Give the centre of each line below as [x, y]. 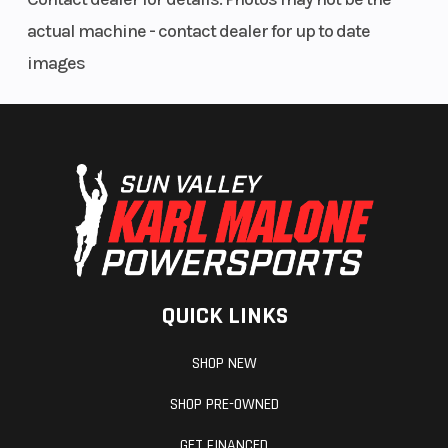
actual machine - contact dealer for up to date [198, 30]
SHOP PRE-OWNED [224, 405]
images [55, 62]
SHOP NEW [224, 364]
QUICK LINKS [224, 316]
